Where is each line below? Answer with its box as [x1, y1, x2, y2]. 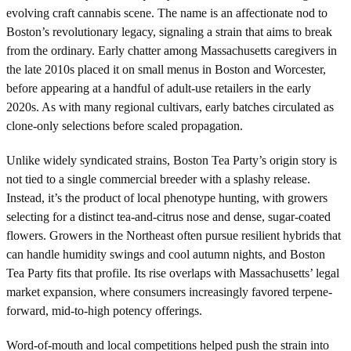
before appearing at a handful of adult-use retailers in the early [6, 81, 311, 95]
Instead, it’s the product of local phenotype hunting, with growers [6, 190, 327, 204]
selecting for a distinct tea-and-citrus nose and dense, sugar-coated [6, 209, 331, 223]
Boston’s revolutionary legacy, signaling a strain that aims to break [6, 24, 332, 38]
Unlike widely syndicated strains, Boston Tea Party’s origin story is [6, 153, 337, 167]
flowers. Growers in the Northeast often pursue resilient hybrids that [6, 228, 341, 242]
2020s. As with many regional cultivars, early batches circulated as [6, 100, 334, 114]
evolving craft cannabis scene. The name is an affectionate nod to [6, 5, 327, 20]
